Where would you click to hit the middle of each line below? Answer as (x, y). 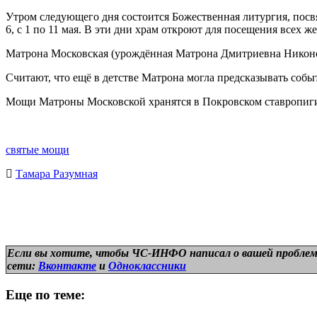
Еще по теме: (45, 294)
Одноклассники (147, 265)
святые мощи (38, 149)
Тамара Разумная (57, 173)
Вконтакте (67, 265)
